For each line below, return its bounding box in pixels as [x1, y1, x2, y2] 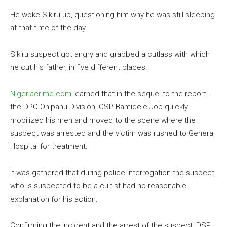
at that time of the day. [10, 23, 87, 32]
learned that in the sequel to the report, [71, 89, 208, 98]
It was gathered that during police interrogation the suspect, [10, 168, 216, 177]
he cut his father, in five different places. [10, 62, 147, 72]
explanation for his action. [10, 194, 98, 204]
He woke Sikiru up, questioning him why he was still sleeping [10, 10, 215, 19]
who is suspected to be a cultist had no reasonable [10, 181, 186, 191]
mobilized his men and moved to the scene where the [10, 115, 196, 125]
